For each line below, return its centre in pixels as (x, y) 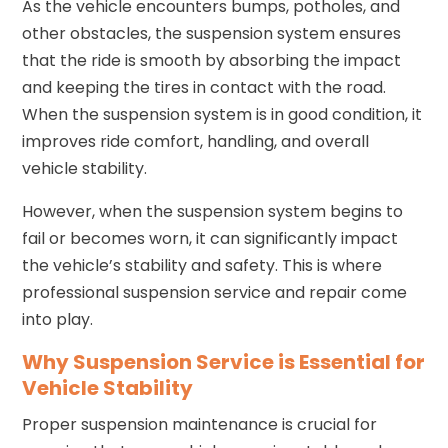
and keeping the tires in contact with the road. (204, 87)
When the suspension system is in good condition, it (222, 114)
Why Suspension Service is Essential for (224, 361)
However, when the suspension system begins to (213, 211)
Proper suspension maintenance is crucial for (200, 424)
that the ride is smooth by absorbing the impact (212, 60)
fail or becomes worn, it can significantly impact (210, 238)
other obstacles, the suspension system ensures (212, 33)
